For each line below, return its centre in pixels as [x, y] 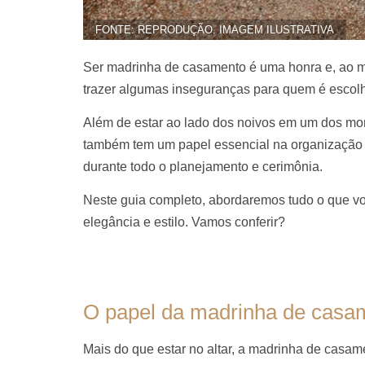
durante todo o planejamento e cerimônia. [203, 166]
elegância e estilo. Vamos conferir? [184, 222]
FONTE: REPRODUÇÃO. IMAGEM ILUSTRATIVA [215, 29]
